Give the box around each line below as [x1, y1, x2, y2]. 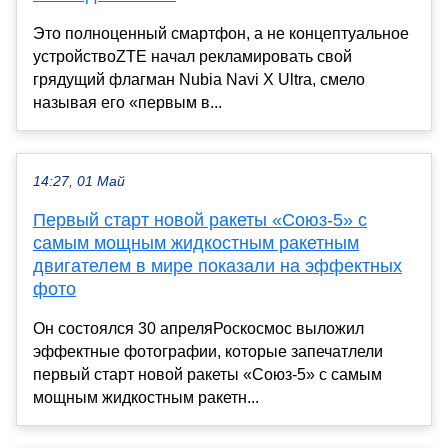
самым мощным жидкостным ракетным [33, 232, 359, 253]
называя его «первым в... [33, 93, 222, 111]
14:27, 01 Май [33, 173, 125, 189]
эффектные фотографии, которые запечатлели [33, 342, 383, 360]
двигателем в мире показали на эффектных [33, 255, 402, 276]
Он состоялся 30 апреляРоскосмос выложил [33, 319, 364, 337]
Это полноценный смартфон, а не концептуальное [33, 24, 409, 42]
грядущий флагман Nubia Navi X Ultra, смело [33, 70, 365, 88]
